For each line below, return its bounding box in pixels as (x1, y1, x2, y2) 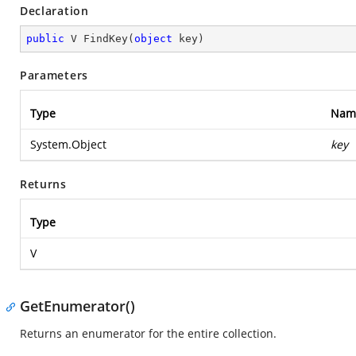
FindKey (83, 33, 128, 44)
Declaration (20, 3, 89, 18)
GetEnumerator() (20, 296, 135, 315)
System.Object (30, 137, 106, 152)
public (26, 33, 64, 44)
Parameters (20, 68, 88, 83)
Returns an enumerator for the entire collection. (20, 326, 277, 341)
